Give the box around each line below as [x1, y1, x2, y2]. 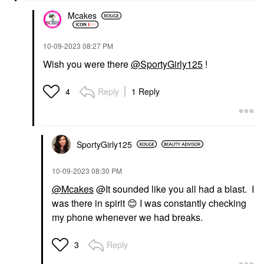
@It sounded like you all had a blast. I [94, 181, 254, 196]
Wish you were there [43, 57, 131, 71]
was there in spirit [52, 196, 127, 210]
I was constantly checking [137, 196, 246, 210]
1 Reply [131, 85, 160, 97]
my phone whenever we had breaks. [52, 210, 205, 224]
